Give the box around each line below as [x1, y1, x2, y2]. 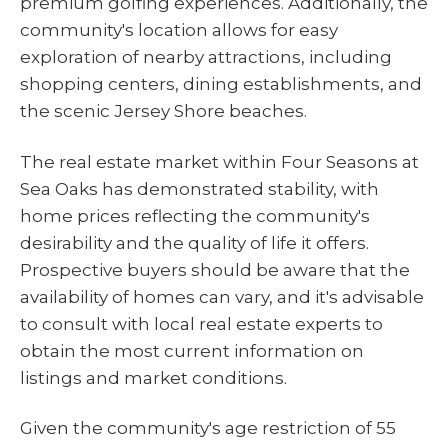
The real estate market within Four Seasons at [20, 151, 419, 172]
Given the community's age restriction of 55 [20, 418, 396, 439]
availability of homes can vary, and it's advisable [20, 286, 424, 307]
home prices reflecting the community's [20, 205, 370, 226]
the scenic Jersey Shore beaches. [20, 100, 307, 121]
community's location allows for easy [20, 19, 338, 40]
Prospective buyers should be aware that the [20, 259, 410, 280]
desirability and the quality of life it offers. [20, 232, 369, 253]
